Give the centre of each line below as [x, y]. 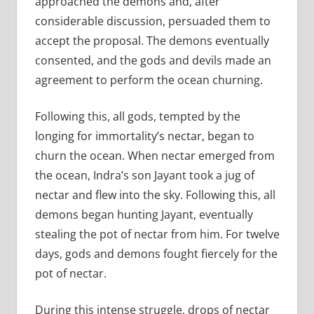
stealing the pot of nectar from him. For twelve [157, 234]
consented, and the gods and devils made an [153, 60]
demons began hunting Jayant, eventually [144, 214]
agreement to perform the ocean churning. [149, 80]
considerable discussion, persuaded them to [152, 21]
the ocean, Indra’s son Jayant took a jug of [144, 175]
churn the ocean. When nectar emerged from [155, 155]
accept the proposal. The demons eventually [152, 40]
